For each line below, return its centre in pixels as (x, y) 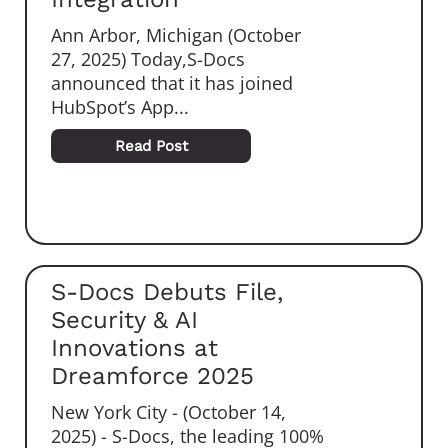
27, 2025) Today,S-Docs (148, 58)
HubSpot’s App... (120, 106)
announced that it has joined (172, 82)
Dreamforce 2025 (153, 375)
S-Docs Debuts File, (167, 291)
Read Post (151, 145)
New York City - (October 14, (169, 411)
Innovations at (135, 347)
